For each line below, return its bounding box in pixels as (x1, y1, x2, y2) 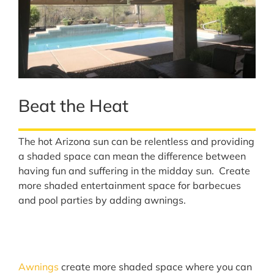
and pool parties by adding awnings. (18, 194, 186, 207)
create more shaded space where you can (61, 260, 252, 273)
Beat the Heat (18, 95, 128, 117)
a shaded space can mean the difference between (18, 150, 246, 163)
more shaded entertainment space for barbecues (18, 179, 241, 192)
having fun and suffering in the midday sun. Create (18, 165, 250, 177)
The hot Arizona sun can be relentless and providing (18, 135, 254, 148)
